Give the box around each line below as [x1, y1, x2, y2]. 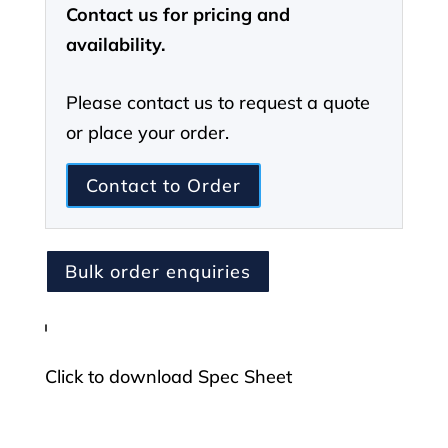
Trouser [43, 76, 107, 100]
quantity [43, 136, 113, 160]
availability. [65, 33, 165, 57]
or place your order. [65, 121, 229, 145]
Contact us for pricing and [65, 3, 290, 27]
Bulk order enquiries [64, 259, 251, 283]
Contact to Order [85, 173, 241, 197]
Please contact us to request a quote [65, 91, 370, 115]
